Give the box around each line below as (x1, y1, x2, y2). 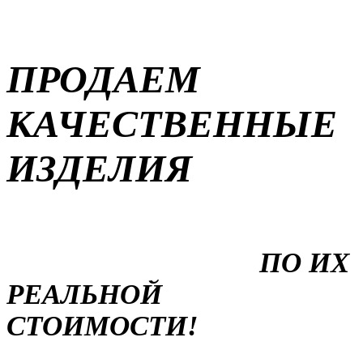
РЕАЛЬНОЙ (6, 278, 162, 310)
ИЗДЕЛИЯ (6, 147, 192, 190)
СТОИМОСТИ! (6, 310, 199, 341)
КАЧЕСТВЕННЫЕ (6, 102, 337, 146)
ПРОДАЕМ (6, 58, 200, 101)
